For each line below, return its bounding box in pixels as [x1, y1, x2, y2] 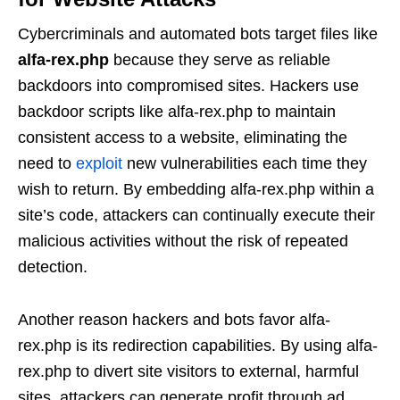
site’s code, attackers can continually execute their [18, 206, 375, 224]
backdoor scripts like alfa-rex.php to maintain [18, 103, 336, 121]
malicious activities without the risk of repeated [18, 232, 348, 250]
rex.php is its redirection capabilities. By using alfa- [18, 337, 378, 354]
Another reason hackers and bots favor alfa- [18, 311, 330, 329]
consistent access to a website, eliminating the [18, 129, 347, 146]
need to [18, 154, 76, 172]
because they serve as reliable [109, 51, 330, 69]
